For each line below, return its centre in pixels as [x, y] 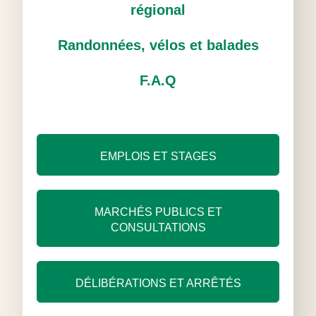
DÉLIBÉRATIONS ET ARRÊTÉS [158, 283]
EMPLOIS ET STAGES [158, 156]
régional [158, 10]
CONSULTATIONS [158, 227]
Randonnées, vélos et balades [158, 45]
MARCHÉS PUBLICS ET [158, 212]
